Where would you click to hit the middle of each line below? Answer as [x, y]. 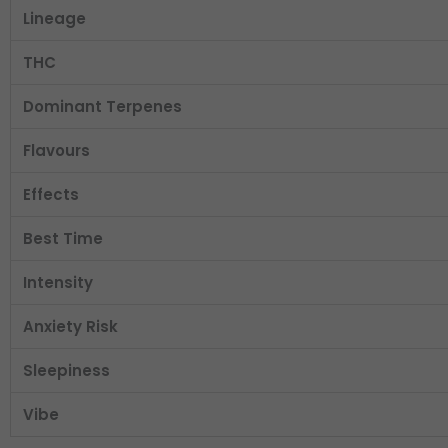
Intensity [58, 282]
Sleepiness [66, 370]
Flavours [56, 150]
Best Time [63, 238]
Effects [51, 194]
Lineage [54, 18]
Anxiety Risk [70, 326]
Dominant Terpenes [102, 106]
